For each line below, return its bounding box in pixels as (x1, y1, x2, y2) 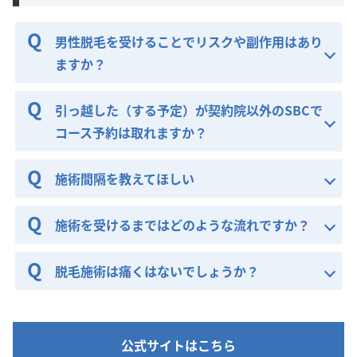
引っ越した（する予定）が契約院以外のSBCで (55, 100, 324, 120)
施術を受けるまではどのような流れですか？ (55, 214, 311, 234)
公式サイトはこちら (121, 335, 236, 355)
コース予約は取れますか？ (55, 122, 208, 142)
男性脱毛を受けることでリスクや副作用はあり (55, 31, 324, 51)
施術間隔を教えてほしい (55, 168, 195, 188)
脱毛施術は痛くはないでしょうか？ (55, 261, 260, 280)
